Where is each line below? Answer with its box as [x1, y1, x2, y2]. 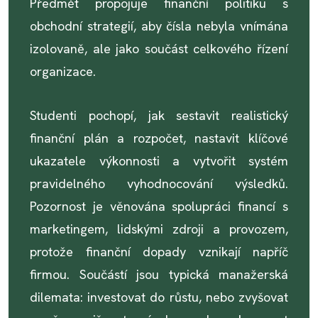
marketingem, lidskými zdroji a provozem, [30, 221, 288, 237]
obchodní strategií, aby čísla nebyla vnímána [30, 18, 288, 34]
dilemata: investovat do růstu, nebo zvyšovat [30, 289, 288, 305]
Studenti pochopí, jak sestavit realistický [30, 107, 288, 124]
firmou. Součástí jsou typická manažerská [30, 266, 288, 283]
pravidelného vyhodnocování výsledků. [30, 175, 288, 192]
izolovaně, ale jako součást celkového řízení [30, 40, 288, 57]
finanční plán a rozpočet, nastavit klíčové [30, 130, 288, 146]
